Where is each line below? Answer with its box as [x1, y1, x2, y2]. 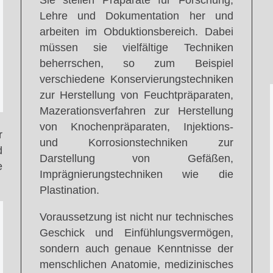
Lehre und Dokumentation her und [39, 10, 233, 23]
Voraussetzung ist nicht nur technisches [39, 210, 233, 223]
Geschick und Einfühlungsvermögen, [39, 226, 233, 239]
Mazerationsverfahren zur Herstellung [39, 105, 233, 118]
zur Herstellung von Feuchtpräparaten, [39, 89, 233, 102]
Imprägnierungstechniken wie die [39, 168, 233, 181]
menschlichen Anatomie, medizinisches [39, 258, 233, 271]
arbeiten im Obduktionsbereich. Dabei [39, 26, 233, 38]
